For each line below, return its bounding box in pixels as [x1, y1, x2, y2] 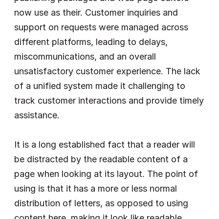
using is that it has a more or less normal [14, 183, 177, 194]
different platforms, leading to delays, [14, 37, 168, 47]
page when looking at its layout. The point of [14, 169, 198, 179]
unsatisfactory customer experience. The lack [14, 66, 200, 76]
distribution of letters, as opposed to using [14, 198, 188, 208]
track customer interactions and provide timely [14, 95, 204, 106]
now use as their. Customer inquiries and [14, 7, 178, 18]
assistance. [14, 110, 60, 120]
